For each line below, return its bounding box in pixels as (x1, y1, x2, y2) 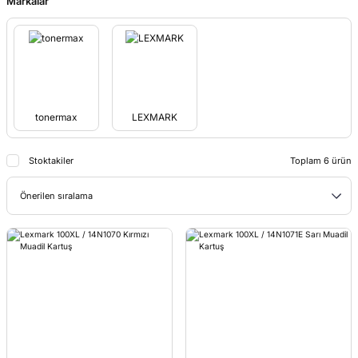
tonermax (35, 110, 78, 123)
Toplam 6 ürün (290, 154, 352, 166)
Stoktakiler (29, 154, 74, 166)
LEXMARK (131, 110, 177, 123)
